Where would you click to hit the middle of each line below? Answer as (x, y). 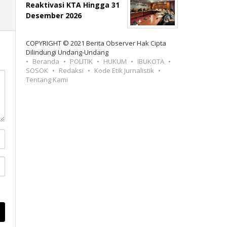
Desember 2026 (54, 15)
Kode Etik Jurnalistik (124, 70)
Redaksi (71, 70)
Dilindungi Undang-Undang (67, 52)
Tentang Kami (47, 80)
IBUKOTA (151, 61)
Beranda (46, 61)
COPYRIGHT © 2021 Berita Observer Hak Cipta (96, 43)
